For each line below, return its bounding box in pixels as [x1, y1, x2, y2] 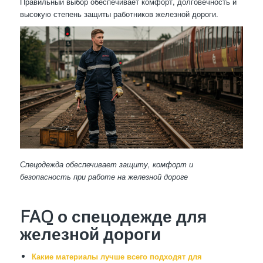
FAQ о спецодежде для [19, 205, 207, 226]
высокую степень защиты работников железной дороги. [19, 8, 218, 20]
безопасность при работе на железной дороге [19, 170, 188, 182]
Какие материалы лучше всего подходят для [31, 250, 202, 262]
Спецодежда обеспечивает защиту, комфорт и [19, 158, 193, 170]
